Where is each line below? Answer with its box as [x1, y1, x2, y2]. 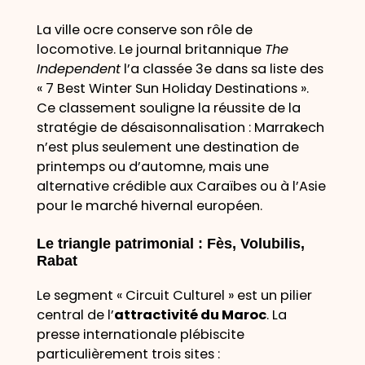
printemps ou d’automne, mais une [36, 156, 269, 176]
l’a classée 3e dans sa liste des [120, 59, 323, 78]
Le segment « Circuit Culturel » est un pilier [36, 286, 312, 306]
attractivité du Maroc [113, 306, 266, 325]
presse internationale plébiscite [36, 325, 244, 345]
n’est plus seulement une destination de [36, 137, 299, 156]
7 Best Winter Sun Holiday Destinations [45, 78, 297, 98]
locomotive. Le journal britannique [36, 39, 265, 59]
